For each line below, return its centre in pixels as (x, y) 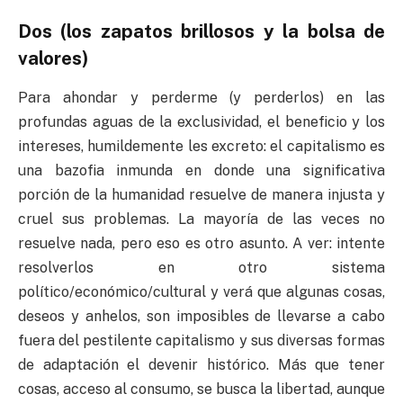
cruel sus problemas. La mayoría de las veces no (201, 219)
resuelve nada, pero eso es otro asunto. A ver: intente (201, 244)
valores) (54, 58)
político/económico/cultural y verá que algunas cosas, (201, 292)
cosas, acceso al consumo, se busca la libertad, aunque (201, 390)
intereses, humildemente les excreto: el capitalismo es (201, 147)
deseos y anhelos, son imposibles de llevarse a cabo (201, 317)
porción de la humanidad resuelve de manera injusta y (201, 195)
